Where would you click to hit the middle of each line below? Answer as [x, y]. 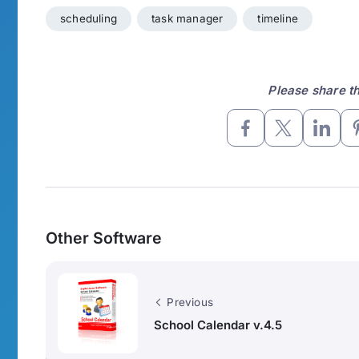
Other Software [104, 238]
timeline [278, 19]
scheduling [89, 19]
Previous [190, 302]
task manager [188, 19]
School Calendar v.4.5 [218, 325]
